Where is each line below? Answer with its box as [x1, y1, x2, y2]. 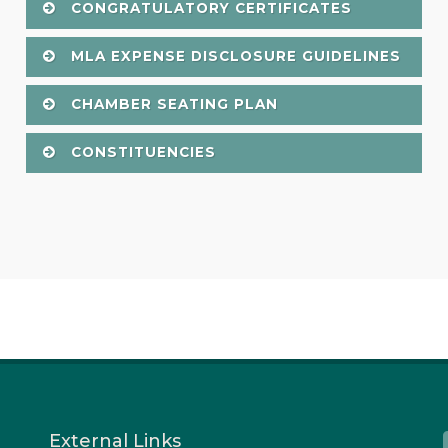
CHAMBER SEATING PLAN [65, 95, 278, 112]
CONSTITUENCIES [65, 143, 216, 160]
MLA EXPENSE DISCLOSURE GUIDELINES [65, 47, 401, 64]
